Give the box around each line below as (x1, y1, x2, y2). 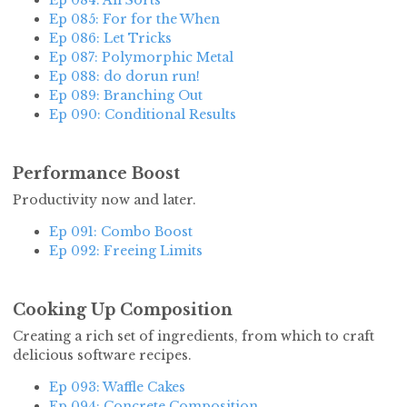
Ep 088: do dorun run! (49, 68, 200, 85)
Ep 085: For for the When (49, 11, 220, 28)
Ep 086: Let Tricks (49, 30, 172, 47)
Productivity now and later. (13, 192, 196, 209)
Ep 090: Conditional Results (49, 106, 236, 124)
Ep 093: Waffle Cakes (49, 379, 185, 396)
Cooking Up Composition (13, 300, 233, 321)
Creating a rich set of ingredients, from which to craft (13, 328, 374, 345)
